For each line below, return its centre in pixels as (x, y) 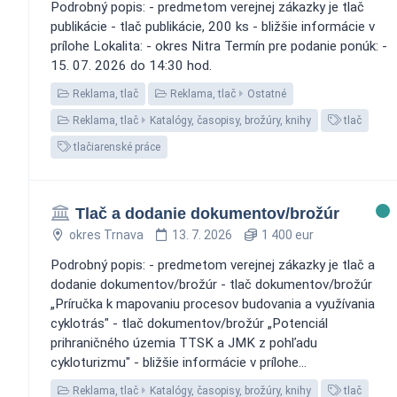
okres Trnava (106, 234)
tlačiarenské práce (116, 147)
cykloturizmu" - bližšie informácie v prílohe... (179, 362)
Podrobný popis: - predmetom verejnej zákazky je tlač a (213, 265)
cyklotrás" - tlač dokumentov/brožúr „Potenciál (189, 323)
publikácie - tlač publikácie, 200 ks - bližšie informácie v (213, 26)
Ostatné (267, 93)
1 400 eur (286, 234)
